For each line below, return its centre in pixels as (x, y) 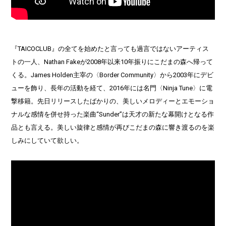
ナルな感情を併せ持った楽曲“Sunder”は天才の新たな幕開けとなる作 (113, 115)
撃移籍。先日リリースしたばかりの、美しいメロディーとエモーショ (113, 101)
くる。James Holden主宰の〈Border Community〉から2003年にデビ (112, 75)
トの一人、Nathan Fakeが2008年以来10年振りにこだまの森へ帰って (112, 62)
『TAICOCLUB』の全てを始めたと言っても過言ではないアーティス (110, 49)
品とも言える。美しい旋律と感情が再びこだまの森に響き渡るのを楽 (113, 128)
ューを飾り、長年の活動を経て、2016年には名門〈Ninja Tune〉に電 (112, 88)
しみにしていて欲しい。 (47, 141)
